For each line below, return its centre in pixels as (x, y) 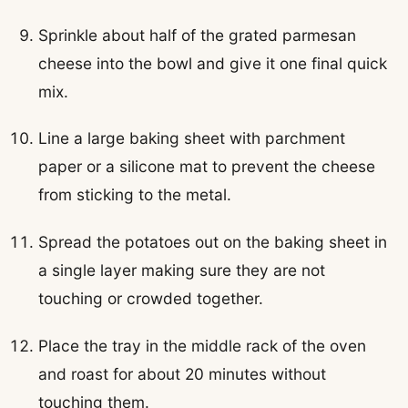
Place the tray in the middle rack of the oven (203, 345)
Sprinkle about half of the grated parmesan (198, 35)
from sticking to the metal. (135, 195)
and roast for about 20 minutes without (183, 373)
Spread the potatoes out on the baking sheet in (213, 242)
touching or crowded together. (151, 299)
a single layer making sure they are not (182, 270)
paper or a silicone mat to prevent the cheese (207, 167)
